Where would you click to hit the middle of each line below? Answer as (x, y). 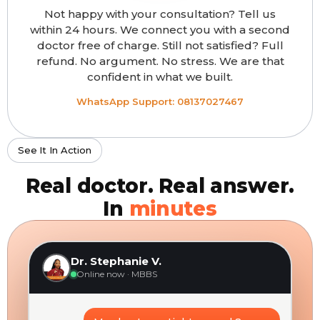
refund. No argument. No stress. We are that (160, 61)
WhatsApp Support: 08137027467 (160, 101)
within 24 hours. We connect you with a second (160, 30)
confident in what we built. (160, 77)
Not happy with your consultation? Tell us (160, 14)
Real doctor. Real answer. (160, 186)
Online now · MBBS (116, 274)
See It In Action (55, 150)
